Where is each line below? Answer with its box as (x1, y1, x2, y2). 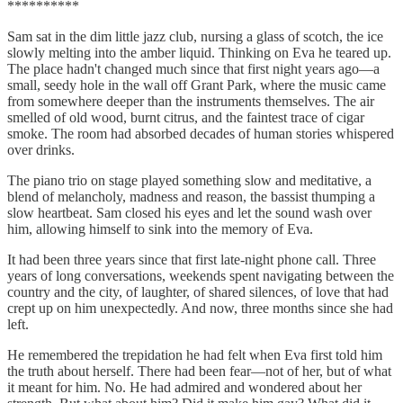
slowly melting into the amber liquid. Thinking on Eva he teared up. (7, 44, 391, 60)
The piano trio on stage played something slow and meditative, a (7, 172, 372, 188)
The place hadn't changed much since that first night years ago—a (7, 60, 380, 76)
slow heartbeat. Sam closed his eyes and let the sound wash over (7, 204, 372, 220)
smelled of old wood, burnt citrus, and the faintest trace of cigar (7, 109, 364, 125)
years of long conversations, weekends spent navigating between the (7, 267, 394, 283)
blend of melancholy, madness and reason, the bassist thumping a (7, 188, 375, 204)
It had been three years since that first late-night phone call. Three (7, 251, 376, 267)
